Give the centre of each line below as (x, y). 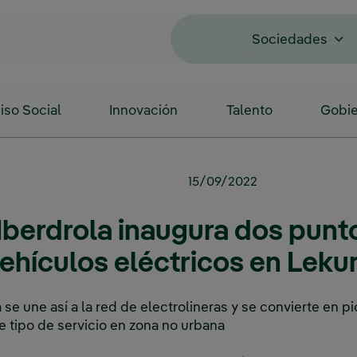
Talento (249, 111)
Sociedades (289, 40)
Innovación (144, 111)
